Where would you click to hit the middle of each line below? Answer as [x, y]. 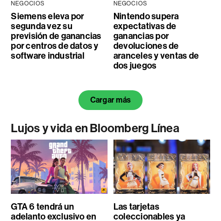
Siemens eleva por [48, 17]
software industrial [48, 56]
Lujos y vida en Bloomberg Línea [95, 129]
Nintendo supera [146, 17]
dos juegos [135, 66]
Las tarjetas [136, 206]
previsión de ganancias [56, 36]
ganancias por [141, 36]
